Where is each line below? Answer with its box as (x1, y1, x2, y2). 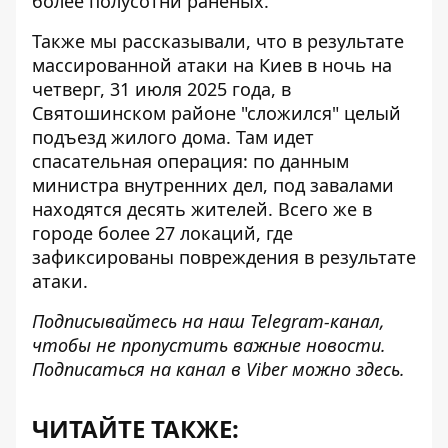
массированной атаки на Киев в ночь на (32, 53, 392, 77)
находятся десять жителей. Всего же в (32, 197, 372, 221)
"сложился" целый (241, 101, 401, 125)
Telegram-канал (250, 309, 380, 333)
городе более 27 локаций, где (32, 221, 293, 245)
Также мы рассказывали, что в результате (32, 29, 404, 53)
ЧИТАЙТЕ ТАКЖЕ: (32, 412, 239, 445)
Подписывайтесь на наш (32, 309, 250, 333)
